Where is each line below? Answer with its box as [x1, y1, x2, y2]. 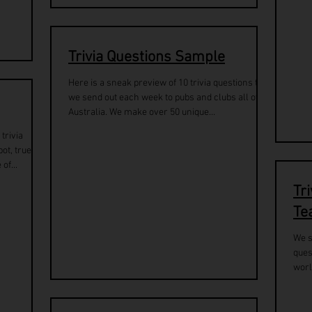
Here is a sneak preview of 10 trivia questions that [68, 77, 271, 89]
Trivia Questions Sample [68, 48, 225, 67]
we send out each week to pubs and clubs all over [68, 92, 270, 104]
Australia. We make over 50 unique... [68, 107, 215, 118]
